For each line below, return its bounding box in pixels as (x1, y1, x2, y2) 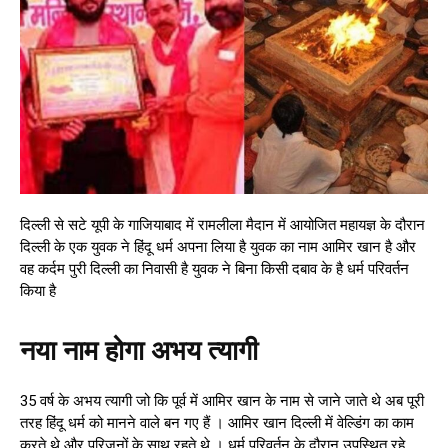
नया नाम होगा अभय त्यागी (20, 334, 258, 367)
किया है (20, 281, 56, 300)
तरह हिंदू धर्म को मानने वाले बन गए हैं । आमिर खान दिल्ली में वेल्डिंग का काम (20, 413, 414, 432)
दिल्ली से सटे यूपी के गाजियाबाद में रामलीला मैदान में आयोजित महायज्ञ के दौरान (20, 215, 425, 234)
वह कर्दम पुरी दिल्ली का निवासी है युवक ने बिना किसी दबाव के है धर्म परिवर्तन (20, 259, 409, 278)
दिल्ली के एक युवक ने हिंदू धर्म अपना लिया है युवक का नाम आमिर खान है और (20, 237, 416, 256)
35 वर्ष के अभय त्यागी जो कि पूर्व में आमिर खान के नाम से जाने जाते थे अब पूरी (20, 391, 424, 410)
